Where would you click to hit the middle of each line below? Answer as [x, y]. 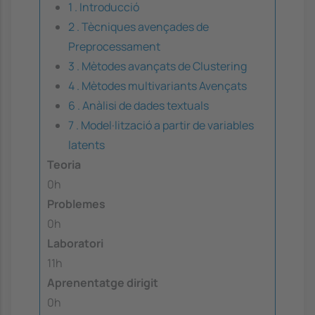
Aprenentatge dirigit [103, 283]
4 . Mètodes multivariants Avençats [157, 86]
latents [86, 145]
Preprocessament [114, 47]
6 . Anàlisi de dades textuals [139, 106]
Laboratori [75, 244]
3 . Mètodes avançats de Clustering [157, 66]
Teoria [64, 165]
